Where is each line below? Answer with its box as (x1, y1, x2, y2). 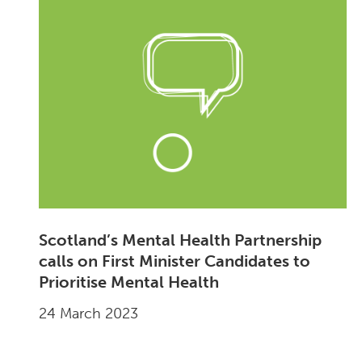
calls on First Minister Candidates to (39, 251, 311, 271)
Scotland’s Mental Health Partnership (39, 230, 322, 250)
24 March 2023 (39, 305, 139, 323)
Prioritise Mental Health (39, 272, 220, 293)
